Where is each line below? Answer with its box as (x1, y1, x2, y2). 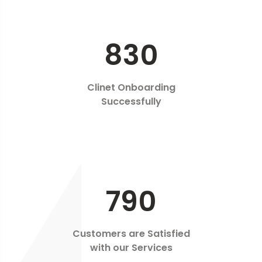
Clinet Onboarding (87, 81, 175, 95)
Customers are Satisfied (72, 227, 190, 241)
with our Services (89, 241, 173, 255)
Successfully (101, 95, 161, 109)
